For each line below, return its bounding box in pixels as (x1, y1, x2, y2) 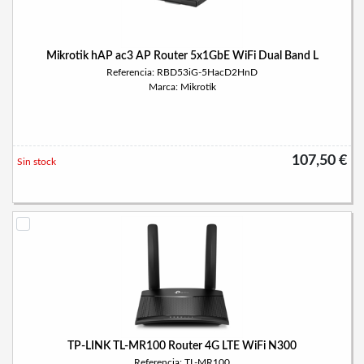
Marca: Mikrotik (148, 82, 216, 92)
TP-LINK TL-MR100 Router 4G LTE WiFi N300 (67, 340, 297, 352)
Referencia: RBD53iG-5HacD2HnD (106, 67, 258, 77)
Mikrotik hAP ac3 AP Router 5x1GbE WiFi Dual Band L (45, 50, 318, 62)
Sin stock (17, 157, 56, 167)
